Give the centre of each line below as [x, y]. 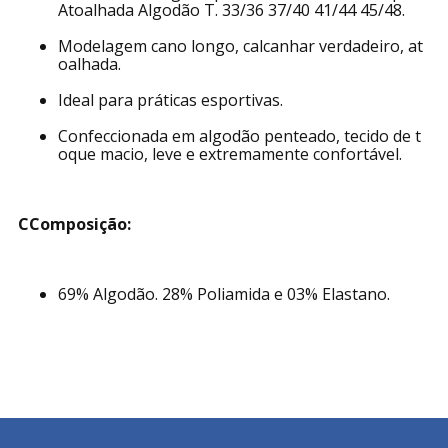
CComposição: [75, 224]
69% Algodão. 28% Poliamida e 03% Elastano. [224, 294]
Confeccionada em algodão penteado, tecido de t [240, 136]
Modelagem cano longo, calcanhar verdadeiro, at [241, 46]
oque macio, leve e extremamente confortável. [230, 154]
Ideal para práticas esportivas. [171, 100]
